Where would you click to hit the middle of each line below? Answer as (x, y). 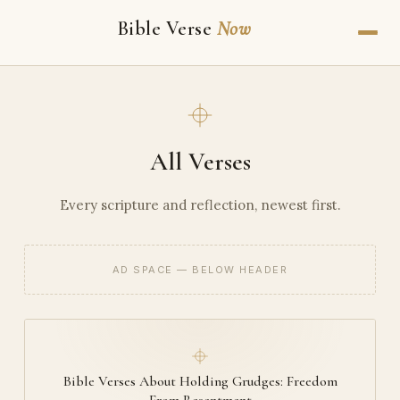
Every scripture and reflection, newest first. (200, 205)
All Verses (200, 162)
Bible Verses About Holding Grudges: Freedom (200, 381)
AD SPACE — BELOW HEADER (200, 269)
